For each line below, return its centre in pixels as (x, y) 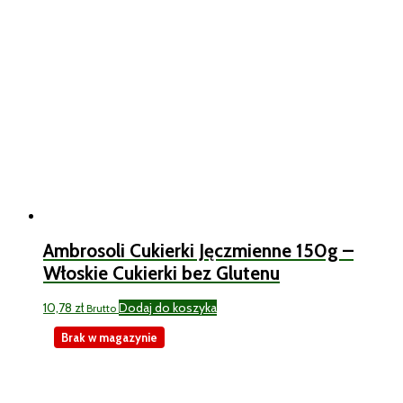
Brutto (101, 309)
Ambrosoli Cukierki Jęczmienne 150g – (198, 250)
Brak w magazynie (109, 338)
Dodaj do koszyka (168, 308)
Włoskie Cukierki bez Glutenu (161, 273)
